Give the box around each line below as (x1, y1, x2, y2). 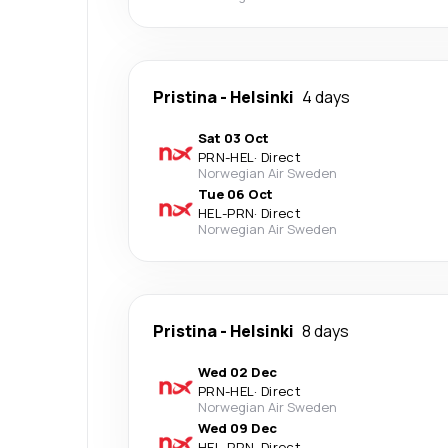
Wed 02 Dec (198, 363, 277, 381)
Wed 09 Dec (198, 419, 277, 437)
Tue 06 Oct (198, 185, 273, 203)
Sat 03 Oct (198, 129, 269, 147)
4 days (302, 86, 350, 108)
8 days (302, 320, 349, 342)
